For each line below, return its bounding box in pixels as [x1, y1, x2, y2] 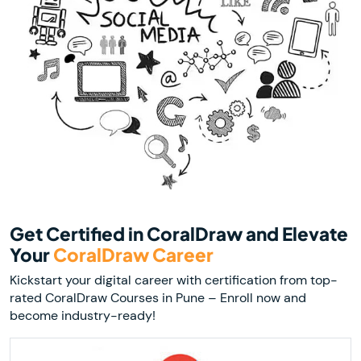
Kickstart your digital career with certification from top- [10, 271, 338, 288]
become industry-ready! [10, 306, 156, 324]
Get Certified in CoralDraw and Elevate [10, 222, 348, 245]
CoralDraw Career [53, 243, 214, 266]
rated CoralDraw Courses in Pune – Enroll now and [10, 288, 306, 306]
